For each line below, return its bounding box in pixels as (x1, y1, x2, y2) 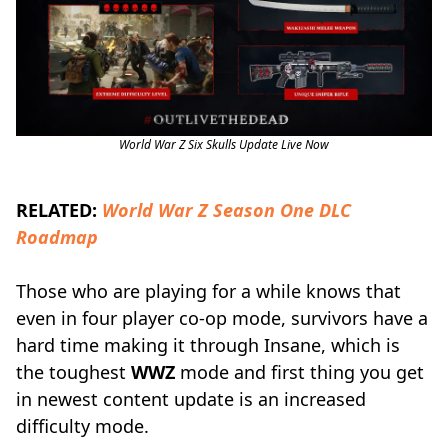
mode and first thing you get (175, 360, 424, 384)
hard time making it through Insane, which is (16, 333, 400, 357)
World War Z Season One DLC (102, 198, 351, 222)
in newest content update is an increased (16, 387, 366, 411)
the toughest (16, 360, 131, 384)
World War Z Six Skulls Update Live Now (119, 136, 329, 153)
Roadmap (16, 225, 98, 249)
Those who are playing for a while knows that (16, 279, 401, 303)
